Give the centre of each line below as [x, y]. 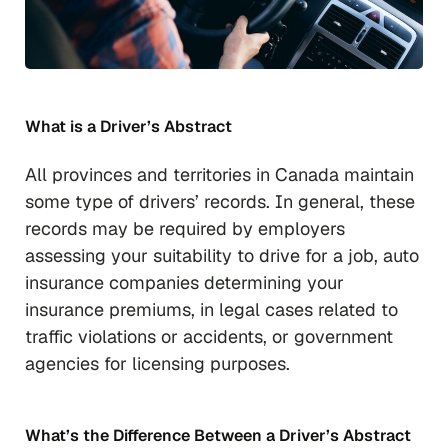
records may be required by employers [185, 229]
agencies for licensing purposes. [157, 364]
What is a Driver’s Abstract [128, 127]
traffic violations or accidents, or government [209, 337]
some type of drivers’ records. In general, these [220, 202]
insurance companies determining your [184, 283]
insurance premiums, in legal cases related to [211, 310]
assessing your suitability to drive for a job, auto [222, 256]
